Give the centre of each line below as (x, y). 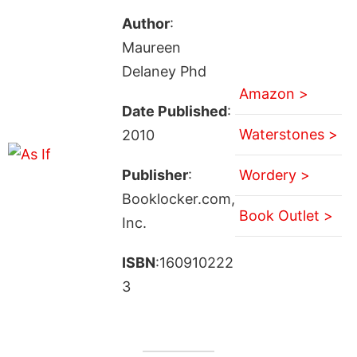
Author (145, 23)
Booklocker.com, (178, 198)
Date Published (174, 111)
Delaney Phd (164, 71)
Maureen (151, 47)
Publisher (155, 175)
